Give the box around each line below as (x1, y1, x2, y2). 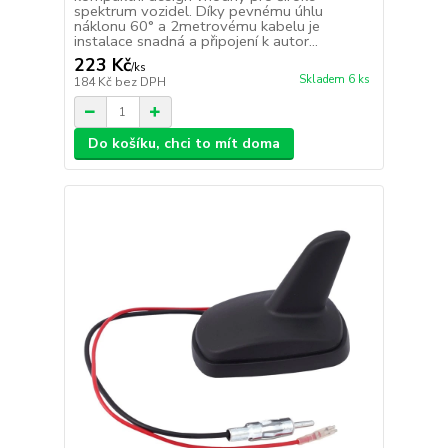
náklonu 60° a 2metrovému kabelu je (73, 16, 320, 37)
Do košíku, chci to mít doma (87, 134, 280, 154)
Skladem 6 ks (298, 72, 370, 88)
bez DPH (114, 74, 166, 91)
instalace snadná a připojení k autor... (73, 31, 318, 52)
